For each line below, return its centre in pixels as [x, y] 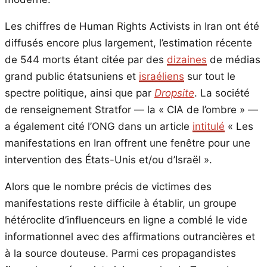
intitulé [209, 127]
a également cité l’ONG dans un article [99, 127]
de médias [234, 60]
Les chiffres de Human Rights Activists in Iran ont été [132, 27]
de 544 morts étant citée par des [86, 60]
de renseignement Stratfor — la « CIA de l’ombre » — [131, 110]
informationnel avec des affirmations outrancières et [130, 237]
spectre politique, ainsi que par [80, 93]
